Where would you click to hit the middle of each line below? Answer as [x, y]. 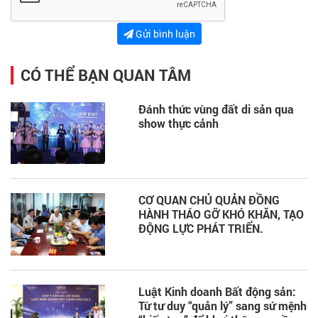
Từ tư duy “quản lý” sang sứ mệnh [223, 305]
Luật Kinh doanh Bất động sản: [217, 291]
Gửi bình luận [164, 34]
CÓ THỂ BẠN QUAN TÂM [106, 75]
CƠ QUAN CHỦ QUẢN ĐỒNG [209, 200]
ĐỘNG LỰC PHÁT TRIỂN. [201, 229]
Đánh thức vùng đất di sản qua [216, 109]
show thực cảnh [179, 124]
